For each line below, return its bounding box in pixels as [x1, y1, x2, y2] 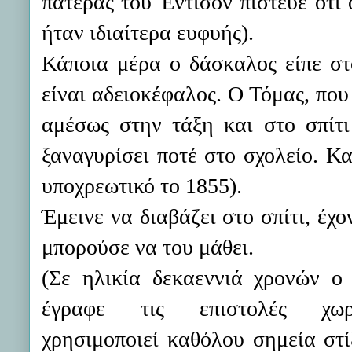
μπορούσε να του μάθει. [42, 235, 254, 259]
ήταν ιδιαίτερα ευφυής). [42, 20, 254, 45]
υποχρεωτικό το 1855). [42, 174, 242, 198]
